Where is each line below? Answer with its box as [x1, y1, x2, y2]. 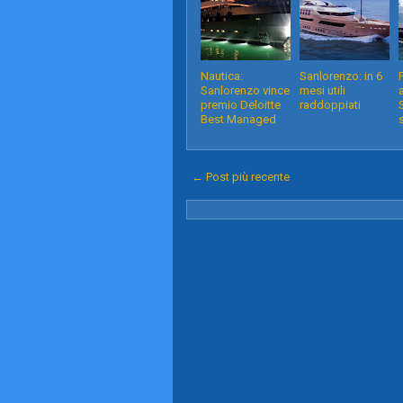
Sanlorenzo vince [201, 84, 290, 97]
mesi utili [300, 84, 345, 97]
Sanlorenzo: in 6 [300, 69, 382, 83]
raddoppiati [300, 98, 361, 112]
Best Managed [201, 112, 276, 126]
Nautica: [201, 69, 243, 83]
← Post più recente [192, 170, 290, 184]
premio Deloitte [201, 98, 281, 112]
